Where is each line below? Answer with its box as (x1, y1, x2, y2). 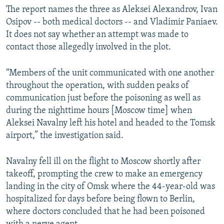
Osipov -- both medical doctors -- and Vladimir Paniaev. (6, 17, 218, 27)
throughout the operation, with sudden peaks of (6, 80, 189, 90)
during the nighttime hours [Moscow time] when (6, 105, 192, 115)
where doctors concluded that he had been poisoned (6, 206, 205, 216)
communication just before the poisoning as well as (6, 93, 200, 103)
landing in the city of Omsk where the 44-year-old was (6, 181, 215, 191)
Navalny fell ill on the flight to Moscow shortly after (6, 156, 200, 166)
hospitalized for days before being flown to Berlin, (6, 194, 195, 204)
